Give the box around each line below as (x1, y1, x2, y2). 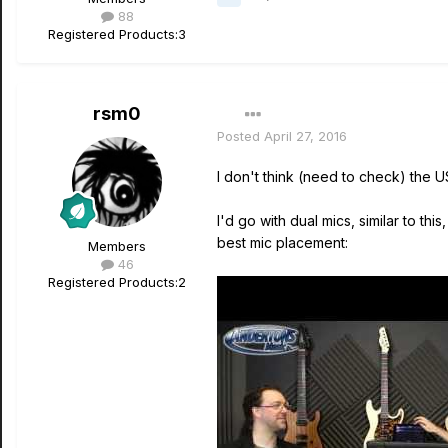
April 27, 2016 (264, 128, 347, 144)
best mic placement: (217, 234, 348, 251)
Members (88, 238, 146, 254)
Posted (217, 128, 264, 144)
